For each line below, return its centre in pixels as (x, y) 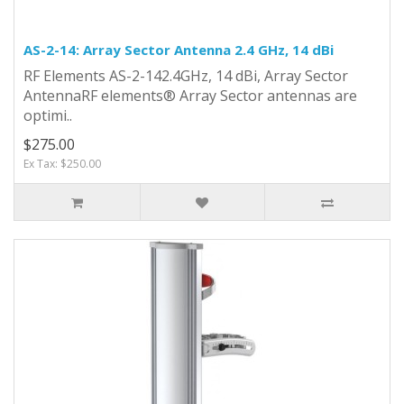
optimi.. (48, 115)
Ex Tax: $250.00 (62, 163)
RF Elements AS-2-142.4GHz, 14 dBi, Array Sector (186, 75)
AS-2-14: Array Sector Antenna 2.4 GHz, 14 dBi (179, 49)
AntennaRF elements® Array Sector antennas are (190, 95)
